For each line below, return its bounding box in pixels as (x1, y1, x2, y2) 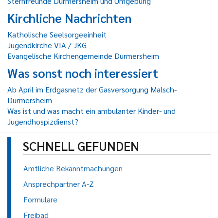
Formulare (23, 194, 57, 204)
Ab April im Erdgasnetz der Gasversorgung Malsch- (7, 84, 177, 94)
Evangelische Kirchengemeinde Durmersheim (7, 51, 159, 61)
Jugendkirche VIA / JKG (7, 40, 87, 50)
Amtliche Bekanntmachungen (23, 163, 123, 173)
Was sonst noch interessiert (7, 65, 158, 81)
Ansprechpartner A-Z (23, 179, 94, 189)
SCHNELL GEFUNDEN (23, 138, 139, 154)
